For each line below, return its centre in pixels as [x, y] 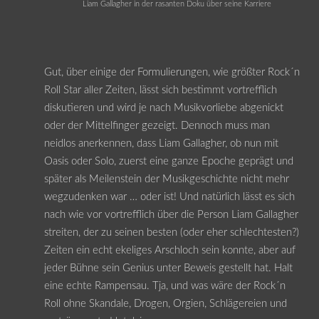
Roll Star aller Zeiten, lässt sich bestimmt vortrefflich [160, 90]
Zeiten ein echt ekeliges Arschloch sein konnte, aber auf [169, 251]
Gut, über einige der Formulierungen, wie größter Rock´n [172, 73]
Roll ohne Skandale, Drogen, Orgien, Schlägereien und [165, 304]
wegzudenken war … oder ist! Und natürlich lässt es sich [169, 197]
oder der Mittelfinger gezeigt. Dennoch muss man [157, 126]
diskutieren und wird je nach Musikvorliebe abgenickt [163, 108]
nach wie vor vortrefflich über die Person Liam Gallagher [171, 215]
